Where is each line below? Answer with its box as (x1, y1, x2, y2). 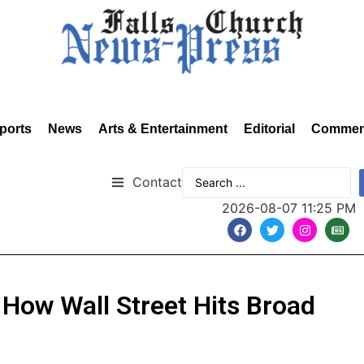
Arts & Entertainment (98, 122, 227, 136)
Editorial (244, 122, 295, 136)
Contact (132, 173, 182, 190)
